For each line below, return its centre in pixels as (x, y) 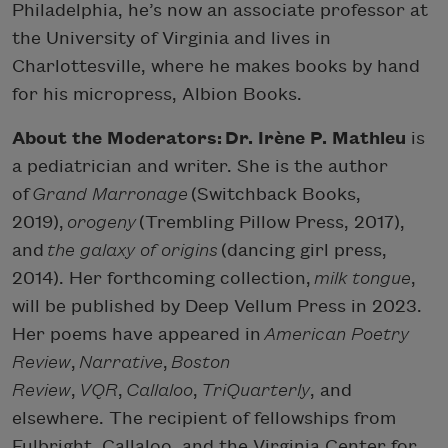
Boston (200, 362)
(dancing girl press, (302, 250)
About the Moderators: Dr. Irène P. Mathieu (209, 138)
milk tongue (362, 278)
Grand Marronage (110, 194)
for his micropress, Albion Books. (157, 94)
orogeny (101, 222)
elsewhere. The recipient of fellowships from (204, 418)
